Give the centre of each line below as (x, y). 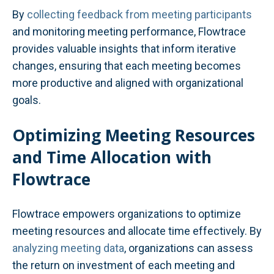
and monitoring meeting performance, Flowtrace (129, 31)
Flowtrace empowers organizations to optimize (127, 214)
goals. (27, 100)
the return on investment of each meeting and (124, 265)
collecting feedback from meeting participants (139, 14)
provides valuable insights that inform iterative (124, 48)
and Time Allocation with (112, 157)
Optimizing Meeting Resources (134, 135)
